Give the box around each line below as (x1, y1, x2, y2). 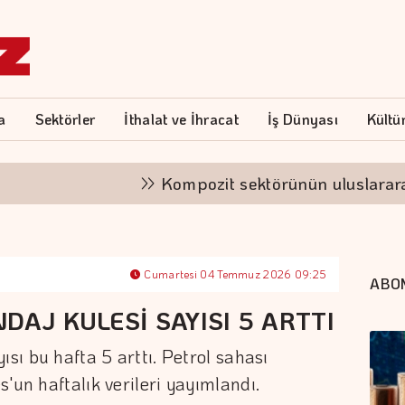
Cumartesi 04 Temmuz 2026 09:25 (141, 267, 327, 281)
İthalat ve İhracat (124, 109, 239, 128)
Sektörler (34, 109, 96, 128)
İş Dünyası (268, 109, 339, 128)
